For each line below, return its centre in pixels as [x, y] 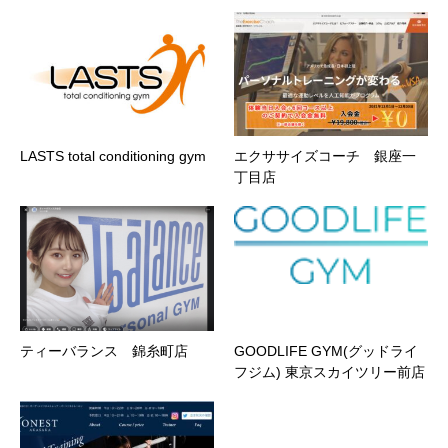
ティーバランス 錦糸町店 [104, 351]
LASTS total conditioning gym [113, 156]
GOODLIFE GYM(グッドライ [326, 351]
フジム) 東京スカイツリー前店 [329, 372]
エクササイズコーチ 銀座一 [325, 156]
